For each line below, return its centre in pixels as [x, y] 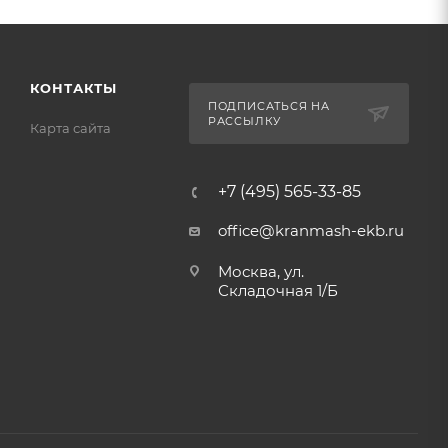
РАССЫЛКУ [244, 121]
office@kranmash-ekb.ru [310, 231]
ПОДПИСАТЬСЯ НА [268, 106]
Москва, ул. [260, 272]
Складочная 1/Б [277, 291]
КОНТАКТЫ [73, 88]
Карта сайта [70, 128]
